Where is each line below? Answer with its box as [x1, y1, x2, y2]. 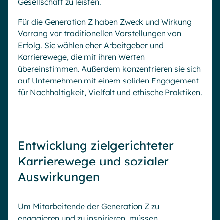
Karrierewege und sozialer [18, 153, 169, 168]
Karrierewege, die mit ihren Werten [18, 52, 145, 62]
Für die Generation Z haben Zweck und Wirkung [18, 16, 192, 27]
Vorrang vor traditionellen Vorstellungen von [18, 28, 181, 38]
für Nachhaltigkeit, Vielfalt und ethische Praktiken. [18, 87, 202, 97]
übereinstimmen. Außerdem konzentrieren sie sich [18, 63, 201, 74]
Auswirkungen [18, 169, 100, 184]
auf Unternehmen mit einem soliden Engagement [18, 75, 199, 85]
